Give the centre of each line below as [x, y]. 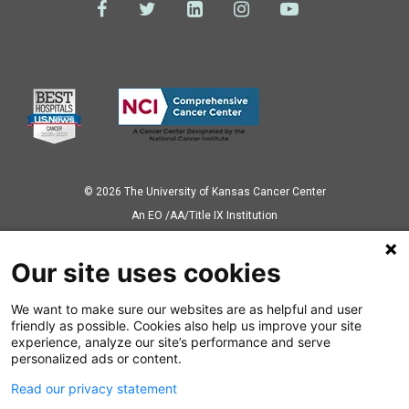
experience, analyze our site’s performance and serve [171, 342]
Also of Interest [204, 315]
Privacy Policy [204, 239]
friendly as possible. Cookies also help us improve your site [186, 325]
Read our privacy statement [94, 388]
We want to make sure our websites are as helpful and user [187, 309]
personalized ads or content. [96, 358]
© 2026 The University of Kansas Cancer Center [204, 191]
